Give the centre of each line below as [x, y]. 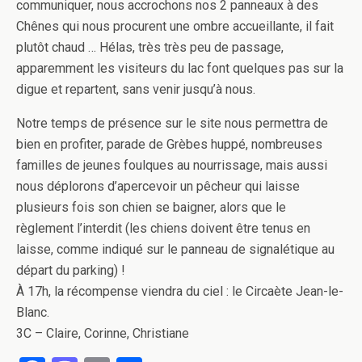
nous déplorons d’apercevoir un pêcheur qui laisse [158, 186]
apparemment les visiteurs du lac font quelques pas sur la [180, 68]
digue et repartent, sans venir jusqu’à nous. [136, 89]
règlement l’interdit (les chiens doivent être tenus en [163, 228]
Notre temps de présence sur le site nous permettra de [172, 123]
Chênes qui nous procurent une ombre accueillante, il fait [175, 26]
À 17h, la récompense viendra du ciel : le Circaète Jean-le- [180, 291]
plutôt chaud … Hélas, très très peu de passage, [150, 47]
